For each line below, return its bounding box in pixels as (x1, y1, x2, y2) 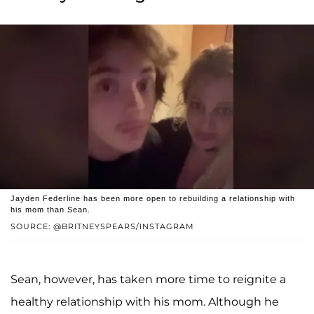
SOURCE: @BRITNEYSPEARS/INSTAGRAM (11, 221, 194, 231)
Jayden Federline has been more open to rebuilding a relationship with (11, 193, 295, 203)
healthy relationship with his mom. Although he (11, 294, 279, 308)
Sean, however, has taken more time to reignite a (11, 272, 286, 286)
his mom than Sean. (11, 205, 90, 214)
